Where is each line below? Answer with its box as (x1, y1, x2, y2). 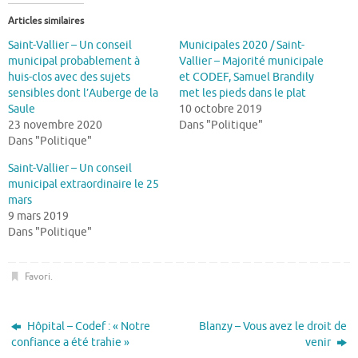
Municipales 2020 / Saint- (179, 38, 304, 52)
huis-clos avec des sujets (8, 70, 130, 84)
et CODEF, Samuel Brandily (179, 70, 314, 84)
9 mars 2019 (8, 209, 69, 223)
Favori (24, 270, 50, 284)
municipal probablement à (8, 54, 140, 68)
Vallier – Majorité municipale (179, 54, 324, 68)
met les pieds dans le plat (179, 86, 306, 100)
